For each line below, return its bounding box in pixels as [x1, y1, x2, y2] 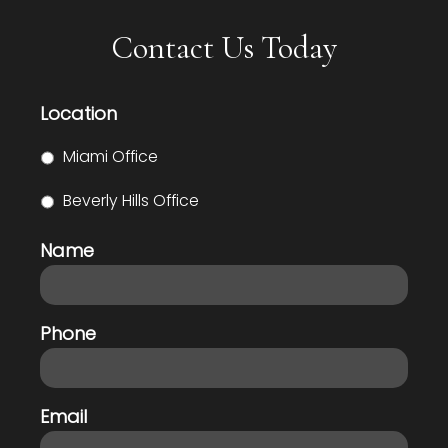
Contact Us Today [111, 27, 337, 67]
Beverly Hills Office [63, 189, 199, 213]
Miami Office [63, 145, 158, 169]
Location [40, 100, 117, 126]
